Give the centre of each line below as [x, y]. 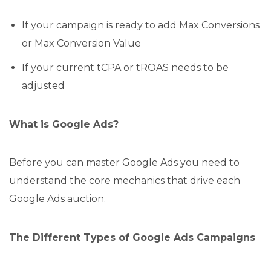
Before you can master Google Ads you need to [124, 162]
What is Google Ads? [64, 124]
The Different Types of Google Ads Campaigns [132, 237]
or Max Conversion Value [81, 44]
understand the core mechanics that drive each [125, 180]
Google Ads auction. [57, 198]
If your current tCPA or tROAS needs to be [125, 67]
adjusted [43, 85]
